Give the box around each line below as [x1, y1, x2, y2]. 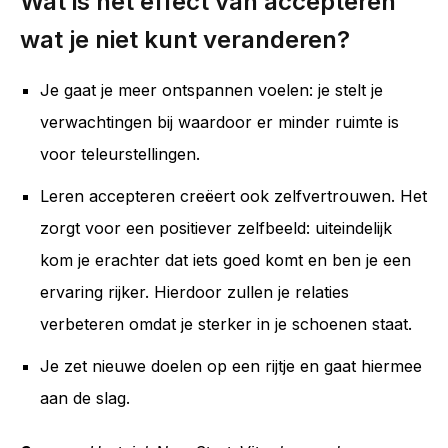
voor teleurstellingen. [40, 144, 200, 164]
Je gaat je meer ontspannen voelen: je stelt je [40, 80, 383, 100]
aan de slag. [40, 388, 130, 408]
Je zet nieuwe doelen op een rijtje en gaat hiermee [40, 356, 422, 376]
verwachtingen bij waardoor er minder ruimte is [40, 112, 399, 132]
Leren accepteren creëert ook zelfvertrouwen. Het [40, 186, 427, 206]
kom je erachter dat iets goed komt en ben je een [40, 250, 411, 270]
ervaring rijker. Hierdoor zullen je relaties [40, 282, 349, 302]
